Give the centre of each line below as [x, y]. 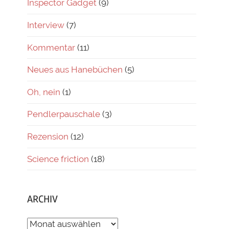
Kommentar [51, 47]
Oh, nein [44, 92]
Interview [46, 25]
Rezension [48, 136]
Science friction [58, 159]
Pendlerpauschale [64, 114]
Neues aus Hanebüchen [75, 70]
